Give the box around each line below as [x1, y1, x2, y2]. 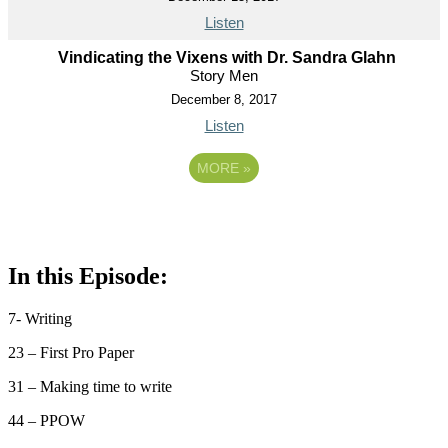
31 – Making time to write [8, 377, 172, 395]
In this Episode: [8, 262, 168, 289]
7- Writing [8, 309, 72, 327]
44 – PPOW [8, 411, 85, 429]
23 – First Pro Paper [8, 343, 134, 361]
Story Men [190, 66, 258, 84]
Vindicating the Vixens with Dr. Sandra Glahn [57, 48, 396, 66]
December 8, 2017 [171, 91, 277, 107]
